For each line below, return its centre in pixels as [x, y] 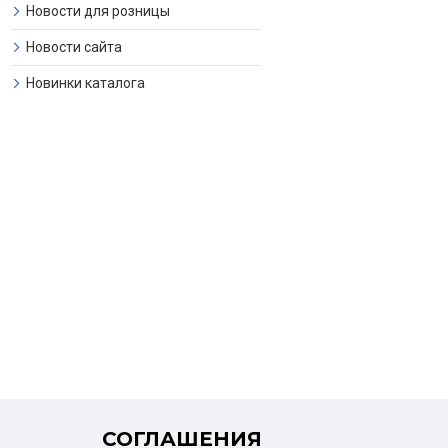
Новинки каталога [85, 83]
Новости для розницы [98, 11]
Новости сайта [74, 47]
